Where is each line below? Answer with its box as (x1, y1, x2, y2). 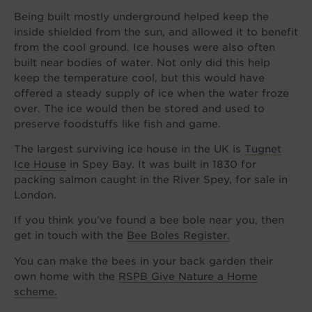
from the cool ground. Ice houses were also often (13, 40, 275, 53)
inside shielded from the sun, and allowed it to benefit (13, 25, 298, 38)
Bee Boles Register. (126, 229, 230, 242)
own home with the (13, 270, 118, 282)
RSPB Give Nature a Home (118, 270, 258, 282)
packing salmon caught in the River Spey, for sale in (13, 173, 288, 186)
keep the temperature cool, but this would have (13, 71, 265, 84)
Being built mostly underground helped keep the (13, 10, 269, 22)
